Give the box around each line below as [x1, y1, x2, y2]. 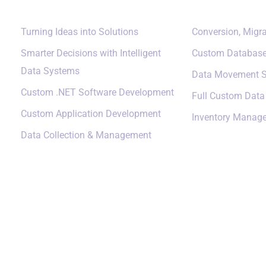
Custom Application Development [21, 107, 161, 119]
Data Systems [21, 65, 80, 77]
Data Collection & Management [21, 129, 151, 141]
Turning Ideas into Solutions [21, 26, 138, 37]
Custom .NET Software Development [21, 86, 174, 98]
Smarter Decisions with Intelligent [21, 47, 161, 59]
